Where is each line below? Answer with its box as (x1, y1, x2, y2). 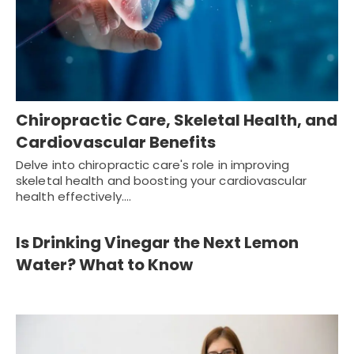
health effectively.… (16, 187, 131, 205)
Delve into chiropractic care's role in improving (16, 156, 289, 173)
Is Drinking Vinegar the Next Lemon (16, 231, 299, 254)
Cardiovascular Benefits (16, 130, 216, 153)
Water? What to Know (16, 253, 193, 276)
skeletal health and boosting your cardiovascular (16, 171, 307, 189)
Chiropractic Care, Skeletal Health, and (16, 108, 337, 131)
